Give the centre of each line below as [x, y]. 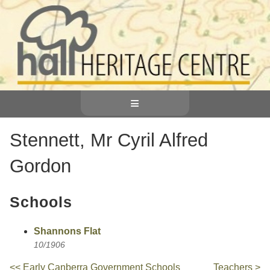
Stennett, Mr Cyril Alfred [109, 140]
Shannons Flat [67, 231]
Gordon [40, 166]
